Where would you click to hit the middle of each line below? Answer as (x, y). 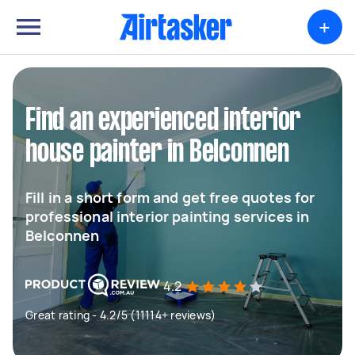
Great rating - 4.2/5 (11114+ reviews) (121, 315)
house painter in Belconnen (157, 153)
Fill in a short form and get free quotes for (170, 197)
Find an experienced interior (163, 121)
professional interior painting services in (168, 216)
